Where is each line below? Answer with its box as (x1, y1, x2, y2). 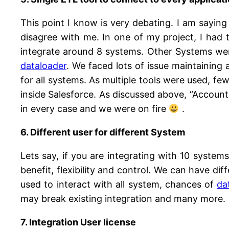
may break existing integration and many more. (20, 193, 225, 204)
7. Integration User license (20, 217, 136, 228)
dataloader (20, 60, 66, 72)
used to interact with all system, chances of (20, 179, 217, 190)
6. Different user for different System (20, 127, 185, 138)
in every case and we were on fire (20, 103, 169, 114)
